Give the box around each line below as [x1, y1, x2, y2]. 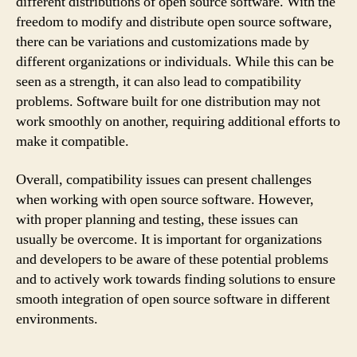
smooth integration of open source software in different [16, 289, 330, 308]
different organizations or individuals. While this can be [16, 53, 334, 71]
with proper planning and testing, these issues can [16, 210, 298, 229]
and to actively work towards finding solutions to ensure [16, 269, 335, 288]
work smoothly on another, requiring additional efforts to [16, 112, 340, 131]
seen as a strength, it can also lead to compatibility [16, 73, 301, 91]
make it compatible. [16, 132, 129, 151]
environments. [16, 309, 98, 328]
